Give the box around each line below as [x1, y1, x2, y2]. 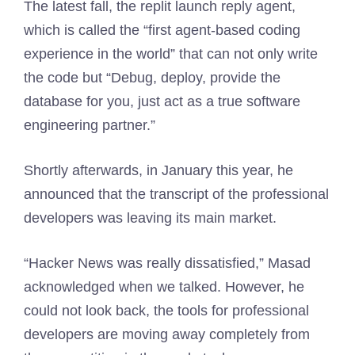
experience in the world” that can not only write [24, 46, 318, 62]
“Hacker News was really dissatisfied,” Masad [24, 255, 311, 271]
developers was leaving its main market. [24, 210, 277, 226]
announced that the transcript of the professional [24, 186, 329, 202]
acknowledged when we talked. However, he [24, 279, 304, 295]
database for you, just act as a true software [24, 94, 300, 109]
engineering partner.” [24, 117, 155, 133]
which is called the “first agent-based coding [24, 22, 300, 38]
